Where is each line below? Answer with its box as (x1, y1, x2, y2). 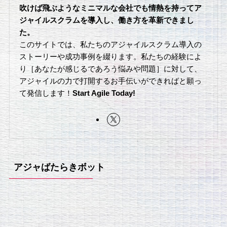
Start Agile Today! (72, 88, 136, 97)
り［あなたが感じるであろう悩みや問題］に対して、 (19, 64, 202, 73)
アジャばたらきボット (13, 162, 105, 172)
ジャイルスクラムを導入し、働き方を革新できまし (19, 15, 195, 24)
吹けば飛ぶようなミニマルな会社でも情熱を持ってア (19, 3, 202, 12)
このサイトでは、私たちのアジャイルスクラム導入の (19, 40, 202, 49)
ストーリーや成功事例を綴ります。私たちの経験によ (19, 52, 202, 61)
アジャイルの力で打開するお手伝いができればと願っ (19, 76, 202, 85)
